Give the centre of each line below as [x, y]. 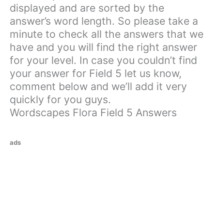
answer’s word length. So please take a [104, 21]
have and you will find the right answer [103, 47]
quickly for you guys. [60, 100]
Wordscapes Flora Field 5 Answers [93, 113]
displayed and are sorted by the [87, 8]
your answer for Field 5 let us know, [96, 73]
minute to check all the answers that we [107, 34]
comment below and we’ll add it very [98, 86]
